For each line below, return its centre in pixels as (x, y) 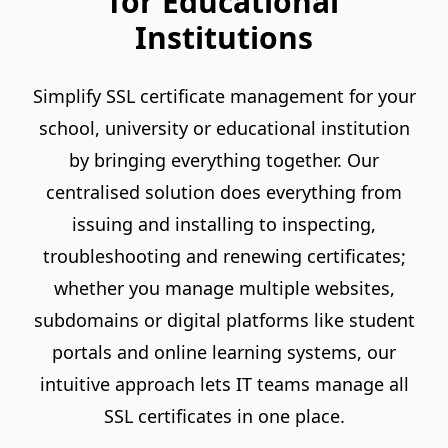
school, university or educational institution (224, 128)
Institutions (224, 37)
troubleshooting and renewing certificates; (224, 256)
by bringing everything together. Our (224, 160)
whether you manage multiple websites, (224, 288)
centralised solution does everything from (224, 192)
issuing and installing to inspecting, (224, 224)
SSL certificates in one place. (224, 416)
